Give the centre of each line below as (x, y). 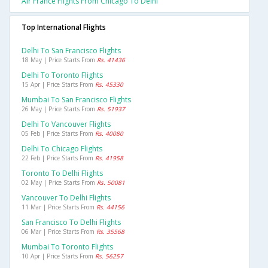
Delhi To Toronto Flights (62, 75)
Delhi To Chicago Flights (62, 149)
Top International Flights (64, 28)
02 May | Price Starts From (59, 183)
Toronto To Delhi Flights (62, 173)
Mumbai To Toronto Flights (67, 247)
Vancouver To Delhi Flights (66, 198)
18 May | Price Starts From (59, 60)
